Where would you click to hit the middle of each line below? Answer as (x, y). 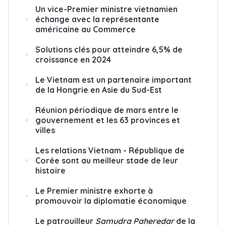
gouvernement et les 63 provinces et (108, 120)
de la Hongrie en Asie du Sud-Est (99, 90)
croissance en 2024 (73, 59)
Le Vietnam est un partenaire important (114, 79)
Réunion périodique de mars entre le (107, 110)
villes (45, 130)
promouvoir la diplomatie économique (111, 201)
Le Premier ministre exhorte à (94, 190)
